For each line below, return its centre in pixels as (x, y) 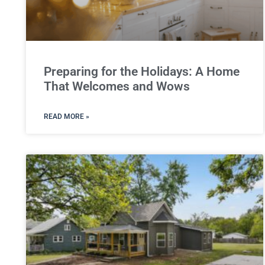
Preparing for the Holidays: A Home (141, 71)
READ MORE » (66, 116)
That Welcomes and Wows (117, 86)
